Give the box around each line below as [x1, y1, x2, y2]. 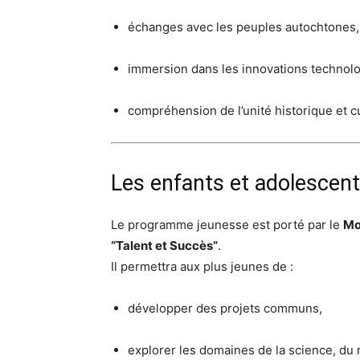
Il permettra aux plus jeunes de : [111, 259, 293, 274]
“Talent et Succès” [111, 238, 218, 253]
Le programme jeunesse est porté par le [111, 217, 343, 232]
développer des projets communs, [128, 301, 322, 316]
